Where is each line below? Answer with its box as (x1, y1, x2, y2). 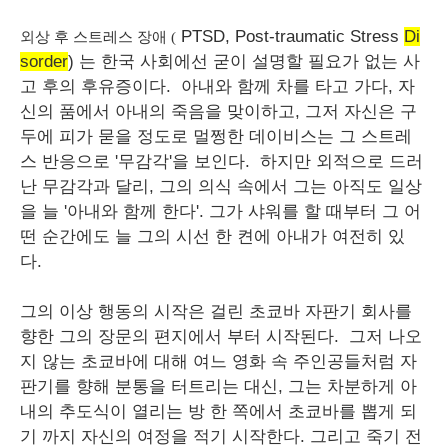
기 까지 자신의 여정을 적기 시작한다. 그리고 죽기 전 (20, 427, 422, 446)
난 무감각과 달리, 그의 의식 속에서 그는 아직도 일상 (20, 177, 422, 196)
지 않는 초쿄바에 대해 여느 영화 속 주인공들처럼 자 (20, 352, 417, 371)
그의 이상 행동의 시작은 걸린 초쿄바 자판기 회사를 (20, 302, 412, 321)
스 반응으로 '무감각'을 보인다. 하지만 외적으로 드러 (20, 152, 423, 171)
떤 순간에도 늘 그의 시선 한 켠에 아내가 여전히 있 (20, 227, 405, 246)
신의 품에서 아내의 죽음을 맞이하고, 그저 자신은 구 (20, 102, 417, 121)
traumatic (275, 27, 345, 46)
